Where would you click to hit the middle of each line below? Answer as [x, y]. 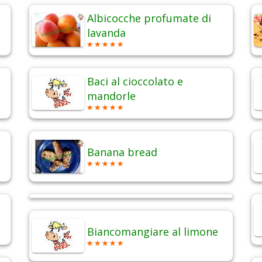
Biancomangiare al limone [153, 232]
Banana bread [122, 152]
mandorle [111, 96]
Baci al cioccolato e [135, 82]
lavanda [106, 33]
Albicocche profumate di [149, 18]
